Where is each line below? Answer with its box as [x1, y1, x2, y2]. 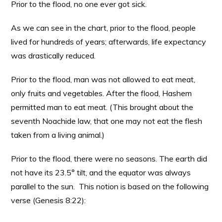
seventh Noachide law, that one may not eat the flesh [11, 116, 203, 126]
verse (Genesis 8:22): [11, 195, 86, 205]
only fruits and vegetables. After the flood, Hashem [11, 88, 192, 98]
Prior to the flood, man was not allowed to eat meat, [11, 74, 196, 84]
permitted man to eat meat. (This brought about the [11, 102, 194, 112]
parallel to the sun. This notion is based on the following [11, 181, 209, 191]
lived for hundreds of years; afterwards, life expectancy [11, 37, 207, 47]
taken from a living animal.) [11, 130, 105, 140]
